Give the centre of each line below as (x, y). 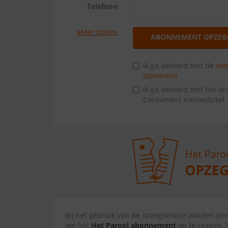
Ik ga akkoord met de (180, 65)
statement (161, 76)
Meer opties (97, 32)
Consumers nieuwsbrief (184, 99)
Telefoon (103, 6)
